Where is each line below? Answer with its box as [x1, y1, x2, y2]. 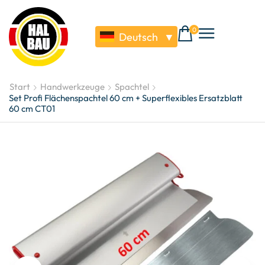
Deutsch [119, 30, 159, 44]
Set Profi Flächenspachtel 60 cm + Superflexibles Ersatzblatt [9, 92, 243, 104]
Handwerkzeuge [40, 81, 105, 92]
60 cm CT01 [9, 103, 55, 114]
